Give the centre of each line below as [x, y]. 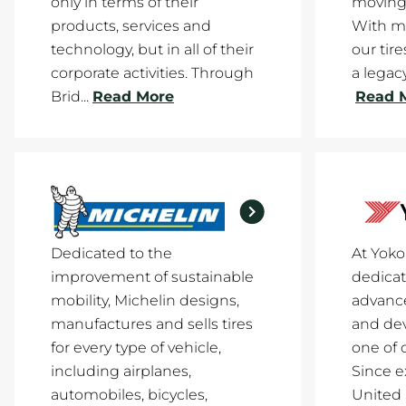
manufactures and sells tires [152, 324]
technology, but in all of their [152, 49]
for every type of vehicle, [136, 348]
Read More [133, 97]
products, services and [131, 26]
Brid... [70, 97]
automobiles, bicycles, [129, 395]
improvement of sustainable [152, 277]
